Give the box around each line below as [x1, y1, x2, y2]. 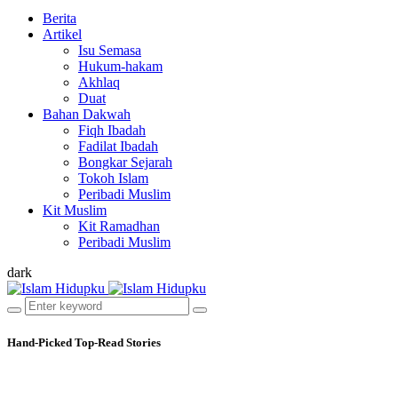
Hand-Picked [7, 335, 72, 349]
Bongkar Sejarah [78, 155, 172, 171]
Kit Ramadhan [78, 219, 160, 235]
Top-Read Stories [72, 335, 161, 349]
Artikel [43, 27, 82, 43]
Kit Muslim [43, 203, 107, 219]
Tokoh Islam [78, 171, 148, 187]
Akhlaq [78, 75, 120, 91]
